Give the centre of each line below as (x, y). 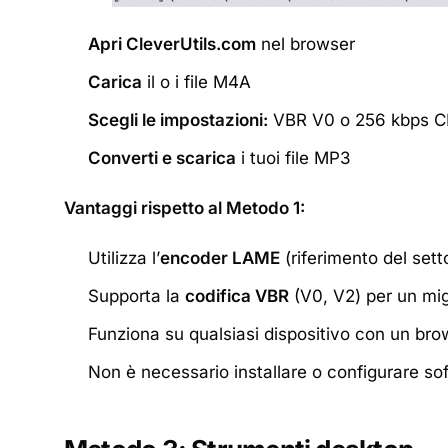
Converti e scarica (162, 158)
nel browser (305, 44)
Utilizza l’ (124, 258)
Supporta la (136, 296)
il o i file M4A (196, 82)
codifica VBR (237, 296)
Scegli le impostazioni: (178, 120)
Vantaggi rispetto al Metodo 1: (184, 208)
